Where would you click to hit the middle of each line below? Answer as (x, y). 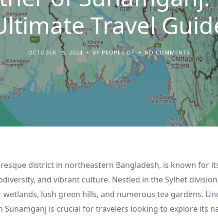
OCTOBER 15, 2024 (55, 53)
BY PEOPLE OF (114, 53)
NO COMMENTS (167, 53)
